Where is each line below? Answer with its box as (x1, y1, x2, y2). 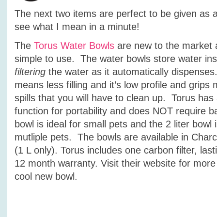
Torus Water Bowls (34, 40, 114, 51)
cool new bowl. (15, 171, 77, 182)
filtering (15, 66, 46, 77)
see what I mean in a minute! (15, 21, 139, 32)
